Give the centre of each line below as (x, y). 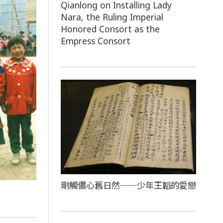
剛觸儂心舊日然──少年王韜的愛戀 (129, 185)
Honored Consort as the (111, 29)
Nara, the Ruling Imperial (112, 17)
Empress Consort (96, 41)
